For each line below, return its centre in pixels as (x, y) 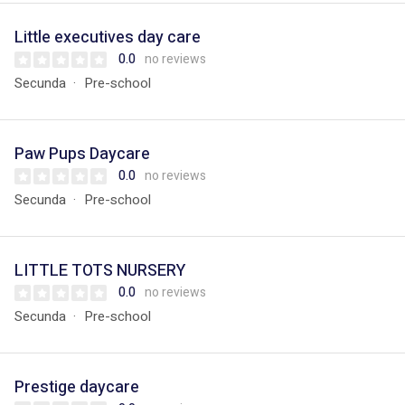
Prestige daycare (77, 387)
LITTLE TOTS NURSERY (100, 271)
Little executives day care (108, 38)
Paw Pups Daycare (82, 154)
